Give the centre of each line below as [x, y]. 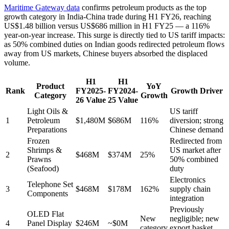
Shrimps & [44, 150]
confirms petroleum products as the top [143, 8]
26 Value [91, 100]
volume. [17, 63]
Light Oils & [48, 111]
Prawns [39, 159]
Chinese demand [197, 130]
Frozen [38, 141]
